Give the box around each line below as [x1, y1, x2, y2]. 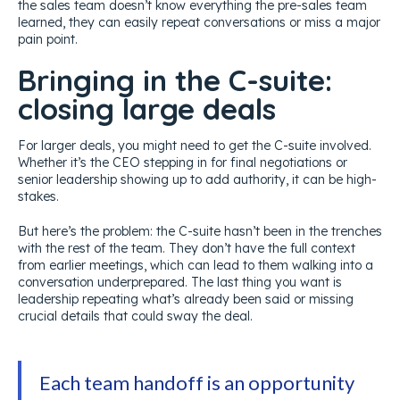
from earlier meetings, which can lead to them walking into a [18, 256, 373, 273]
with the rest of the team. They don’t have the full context [18, 239, 355, 256]
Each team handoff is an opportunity [39, 370, 354, 395]
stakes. [18, 187, 59, 204]
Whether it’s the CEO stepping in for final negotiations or [18, 154, 347, 171]
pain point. [18, 30, 78, 47]
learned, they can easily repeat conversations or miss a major [18, 13, 380, 30]
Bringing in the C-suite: [18, 61, 332, 98]
